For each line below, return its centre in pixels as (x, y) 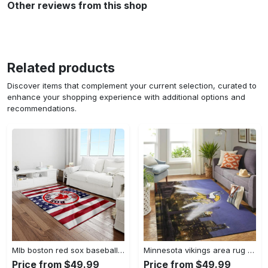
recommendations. (42, 108)
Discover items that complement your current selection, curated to (132, 85)
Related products (61, 67)
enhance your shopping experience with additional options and (126, 97)
